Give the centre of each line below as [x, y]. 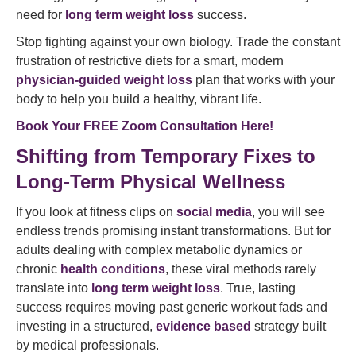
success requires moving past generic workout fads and [172, 307]
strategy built [288, 326]
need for [41, 15]
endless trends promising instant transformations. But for [173, 231]
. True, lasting [258, 288]
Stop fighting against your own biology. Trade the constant [178, 42]
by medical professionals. [87, 345]
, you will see [288, 212]
